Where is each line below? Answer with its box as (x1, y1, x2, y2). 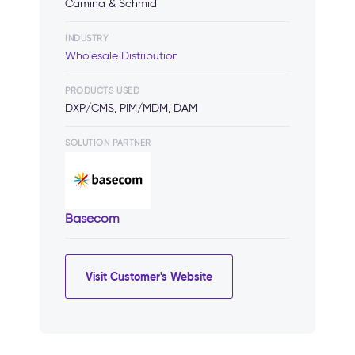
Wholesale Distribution (65, 49, 178, 63)
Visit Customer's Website (86, 269, 212, 284)
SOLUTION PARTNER (65, 137, 151, 148)
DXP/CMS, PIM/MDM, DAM (65, 101, 197, 115)
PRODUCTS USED (65, 85, 140, 96)
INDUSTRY (65, 32, 109, 44)
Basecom (65, 211, 120, 226)
